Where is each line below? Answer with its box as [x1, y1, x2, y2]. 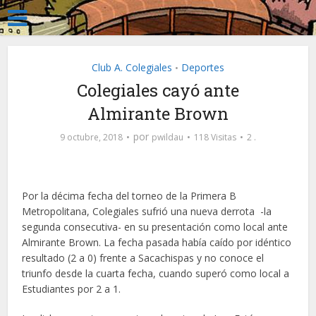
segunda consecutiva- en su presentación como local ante [22, 220, 288, 233]
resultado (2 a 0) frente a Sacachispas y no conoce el [22, 251, 265, 265]
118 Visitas [194, 131, 236, 143]
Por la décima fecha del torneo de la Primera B [22, 189, 237, 202]
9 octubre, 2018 [60, 131, 123, 143]
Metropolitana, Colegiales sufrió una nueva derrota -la [22, 205, 272, 218]
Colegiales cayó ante [77, 79, 239, 102]
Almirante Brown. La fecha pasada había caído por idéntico [22, 236, 292, 249]
